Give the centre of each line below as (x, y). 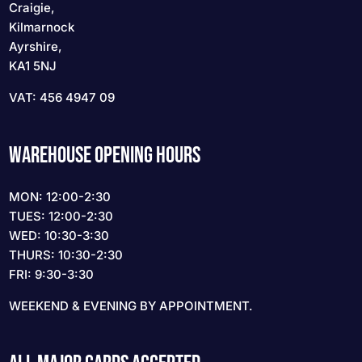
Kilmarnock (42, 27)
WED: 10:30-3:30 (59, 236)
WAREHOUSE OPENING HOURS (105, 156)
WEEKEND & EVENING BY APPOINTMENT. (131, 306)
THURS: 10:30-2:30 (66, 255)
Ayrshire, (36, 47)
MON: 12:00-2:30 (60, 197)
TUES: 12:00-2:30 (61, 217)
